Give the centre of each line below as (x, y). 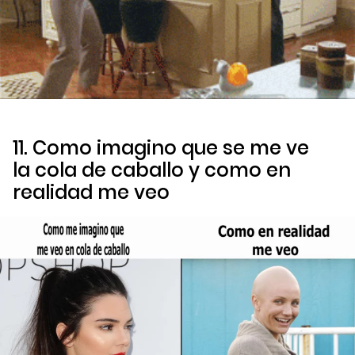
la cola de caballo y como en (152, 170)
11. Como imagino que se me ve (161, 147)
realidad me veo (91, 192)
